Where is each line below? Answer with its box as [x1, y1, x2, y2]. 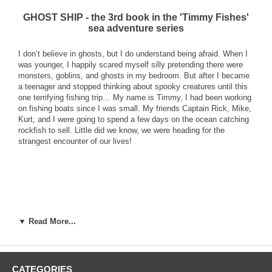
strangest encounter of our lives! [18, 136, 132, 146]
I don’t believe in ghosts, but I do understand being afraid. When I [18, 49, 248, 58]
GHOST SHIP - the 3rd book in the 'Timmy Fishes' [23, 12, 249, 22]
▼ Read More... [18, 216, 76, 226]
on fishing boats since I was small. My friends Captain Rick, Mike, [18, 103, 251, 113]
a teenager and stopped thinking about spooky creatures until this [18, 81, 248, 91]
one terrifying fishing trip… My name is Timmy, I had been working [18, 92, 251, 102]
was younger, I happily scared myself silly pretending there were [18, 59, 243, 69]
